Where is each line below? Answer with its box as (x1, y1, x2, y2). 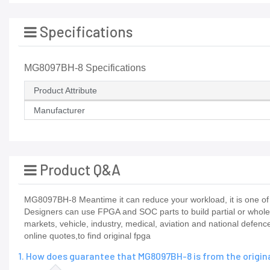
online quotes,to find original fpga (24, 231, 151, 241)
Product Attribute (34, 86, 97, 96)
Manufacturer (34, 105, 85, 116)
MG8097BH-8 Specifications (24, 63, 146, 74)
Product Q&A (37, 161, 121, 179)
